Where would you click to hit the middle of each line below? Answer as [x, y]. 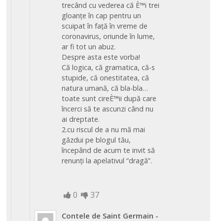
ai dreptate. [81, 119]
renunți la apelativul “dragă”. [107, 160]
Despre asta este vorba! [101, 57]
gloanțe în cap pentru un [102, 15]
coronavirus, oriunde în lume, [109, 36]
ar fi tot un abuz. [89, 46]
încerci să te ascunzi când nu [108, 109]
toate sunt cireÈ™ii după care [109, 98]
